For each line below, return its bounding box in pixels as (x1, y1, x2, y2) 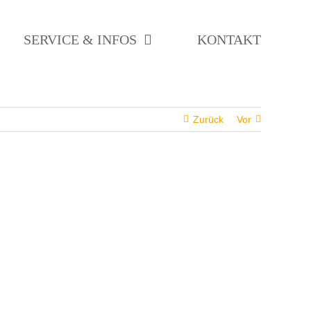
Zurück (193, 114, 224, 125)
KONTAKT (197, 32, 261, 47)
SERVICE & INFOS (24, 32, 137, 47)
